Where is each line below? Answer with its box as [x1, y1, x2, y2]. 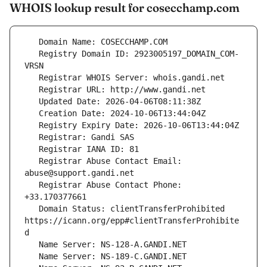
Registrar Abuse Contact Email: [24, 156, 39, 166]
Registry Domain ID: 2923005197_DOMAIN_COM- [24, 49, 39, 59]
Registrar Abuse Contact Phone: [24, 180, 39, 190]
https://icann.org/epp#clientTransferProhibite [24, 216, 239, 226]
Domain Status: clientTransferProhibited [24, 204, 39, 214]
